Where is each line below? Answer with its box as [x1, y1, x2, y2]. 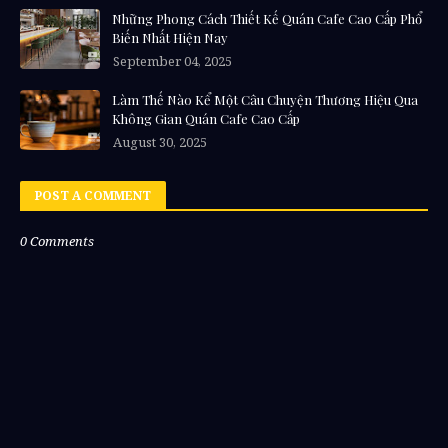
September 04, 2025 [113, 52, 232, 70]
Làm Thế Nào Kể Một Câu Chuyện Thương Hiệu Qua [112, 91, 418, 108]
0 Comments [20, 232, 94, 250]
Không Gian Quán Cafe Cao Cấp [112, 110, 300, 127]
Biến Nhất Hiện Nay [112, 29, 228, 46]
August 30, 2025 [113, 133, 207, 151]
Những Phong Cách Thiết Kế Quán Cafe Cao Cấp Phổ [112, 10, 422, 27]
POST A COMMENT [35, 187, 151, 204]
